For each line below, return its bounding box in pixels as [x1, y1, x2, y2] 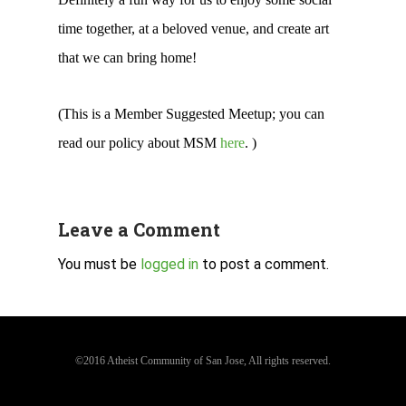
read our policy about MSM [58, 135, 220, 150]
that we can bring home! [58, 50, 197, 65]
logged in [140, 256, 198, 273]
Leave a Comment [58, 217, 220, 241]
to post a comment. [198, 256, 329, 273]
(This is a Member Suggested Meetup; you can [58, 106, 324, 121]
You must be [58, 256, 140, 273]
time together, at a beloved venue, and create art [58, 21, 329, 36]
